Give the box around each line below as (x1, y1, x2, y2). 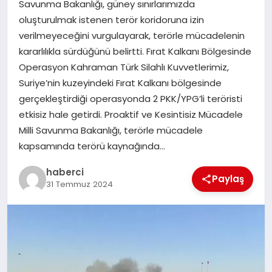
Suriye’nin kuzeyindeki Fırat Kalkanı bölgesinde (18, 76, 222, 90)
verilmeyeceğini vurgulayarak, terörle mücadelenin (18, 29, 245, 42)
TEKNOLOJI (16, 71, 64, 84)
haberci (46, 165, 84, 178)
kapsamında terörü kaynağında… (18, 140, 165, 153)
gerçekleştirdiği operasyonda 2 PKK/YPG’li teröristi (18, 92, 242, 106)
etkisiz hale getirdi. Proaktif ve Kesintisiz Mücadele (18, 108, 243, 121)
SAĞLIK (16, 8, 47, 21)
